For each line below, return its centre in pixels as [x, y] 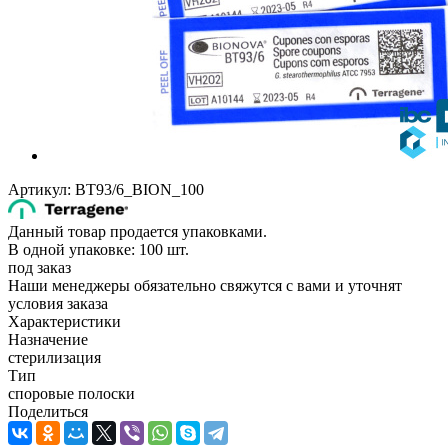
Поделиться [48, 411]
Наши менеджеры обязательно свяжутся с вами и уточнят [205, 285]
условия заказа [58, 303]
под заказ [39, 267]
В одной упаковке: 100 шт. [98, 249]
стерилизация [54, 357]
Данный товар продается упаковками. [137, 231]
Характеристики [64, 321]
